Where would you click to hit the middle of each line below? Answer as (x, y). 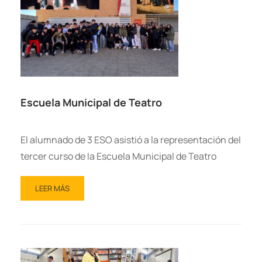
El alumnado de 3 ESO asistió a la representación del (131, 139)
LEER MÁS (52, 188)
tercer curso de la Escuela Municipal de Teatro (118, 156)
